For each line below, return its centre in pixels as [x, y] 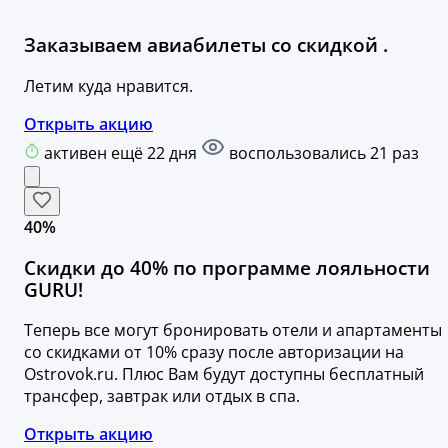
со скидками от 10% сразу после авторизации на [214, 352]
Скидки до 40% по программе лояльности [227, 267]
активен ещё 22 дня [122, 152]
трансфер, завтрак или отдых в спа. [162, 396]
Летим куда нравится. [108, 85]
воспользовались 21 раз [322, 152]
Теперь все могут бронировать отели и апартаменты [233, 330]
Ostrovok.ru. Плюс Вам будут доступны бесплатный [224, 374]
